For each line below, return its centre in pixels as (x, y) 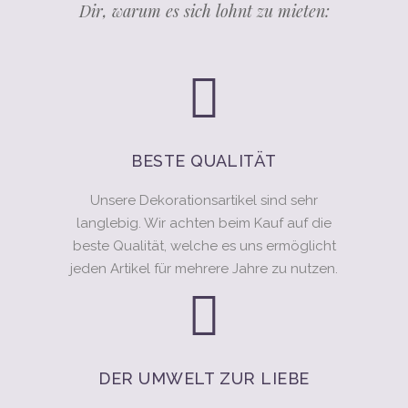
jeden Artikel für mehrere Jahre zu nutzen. (204, 269)
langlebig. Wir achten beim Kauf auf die (204, 223)
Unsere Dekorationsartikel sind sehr (204, 200)
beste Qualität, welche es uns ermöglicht (204, 246)
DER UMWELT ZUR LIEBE (204, 378)
